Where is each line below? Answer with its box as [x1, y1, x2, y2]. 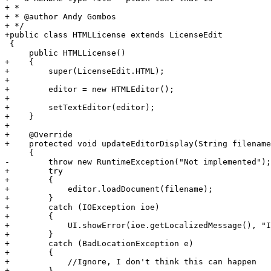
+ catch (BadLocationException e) [5, 239, 194, 249]
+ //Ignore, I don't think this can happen [5, 257, 256, 267]
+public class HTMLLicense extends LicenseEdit [5, 30, 223, 40]
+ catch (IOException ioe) [5, 203, 198, 212]
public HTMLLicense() [5, 48, 126, 58]
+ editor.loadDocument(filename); [5, 184, 213, 194]
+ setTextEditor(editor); [5, 103, 155, 113]
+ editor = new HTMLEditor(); [5, 85, 213, 94]
